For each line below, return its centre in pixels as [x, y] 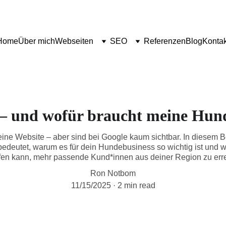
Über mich [37, 41]
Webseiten [74, 41]
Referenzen [165, 41]
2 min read [136, 185]
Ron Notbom [113, 173]
